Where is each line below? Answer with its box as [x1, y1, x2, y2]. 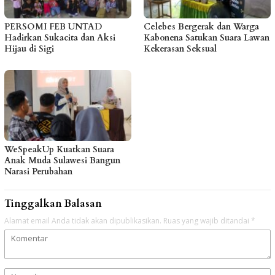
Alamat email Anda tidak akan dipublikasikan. [4, 215, 161, 226]
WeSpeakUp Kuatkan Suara [4, 143, 114, 155]
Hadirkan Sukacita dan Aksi [4, 31, 115, 44]
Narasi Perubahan [4, 165, 72, 177]
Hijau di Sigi [4, 42, 54, 55]
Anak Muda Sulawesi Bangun [4, 154, 120, 166]
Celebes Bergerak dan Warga [144, 20, 259, 33]
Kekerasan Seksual [144, 42, 217, 55]
